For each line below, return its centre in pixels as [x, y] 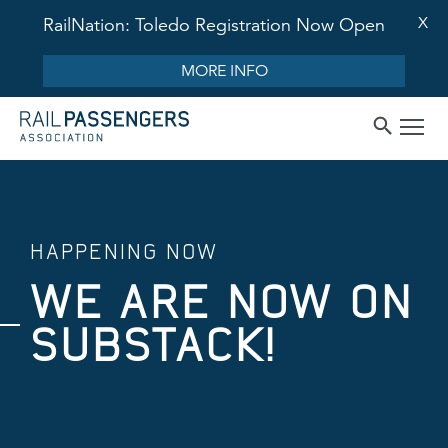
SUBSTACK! [153, 345]
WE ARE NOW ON [221, 302]
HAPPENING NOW [124, 251]
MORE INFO [224, 71]
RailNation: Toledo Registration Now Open [214, 25]
